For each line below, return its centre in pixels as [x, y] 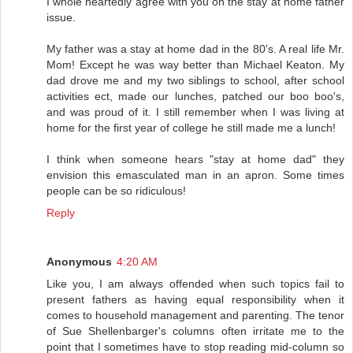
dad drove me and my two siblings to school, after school [195, 80]
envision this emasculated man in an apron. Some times [195, 175]
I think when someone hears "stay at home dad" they [195, 159]
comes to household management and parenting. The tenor [195, 315]
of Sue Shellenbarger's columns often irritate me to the [195, 331]
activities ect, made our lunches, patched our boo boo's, [195, 96]
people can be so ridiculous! [116, 190]
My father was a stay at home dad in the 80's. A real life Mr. [195, 48]
